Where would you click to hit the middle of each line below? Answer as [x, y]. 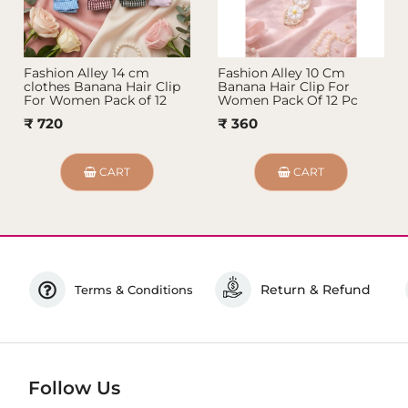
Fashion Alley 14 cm [86, 73]
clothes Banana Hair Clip [102, 87]
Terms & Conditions [133, 290]
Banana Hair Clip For [284, 87]
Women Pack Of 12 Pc [288, 101]
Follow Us [74, 388]
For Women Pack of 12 [95, 101]
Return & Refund [315, 290]
